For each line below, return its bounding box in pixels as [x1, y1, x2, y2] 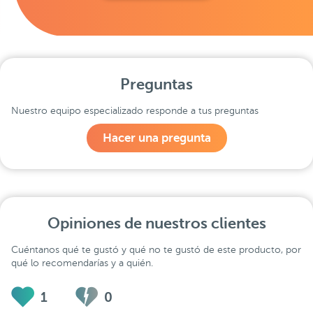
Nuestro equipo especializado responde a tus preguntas [11, 105, 259, 116]
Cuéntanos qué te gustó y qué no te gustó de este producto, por [11, 244, 301, 255]
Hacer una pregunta [102, 131, 211, 145]
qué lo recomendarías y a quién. [11, 257, 153, 268]
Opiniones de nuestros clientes [47, 214, 266, 233]
